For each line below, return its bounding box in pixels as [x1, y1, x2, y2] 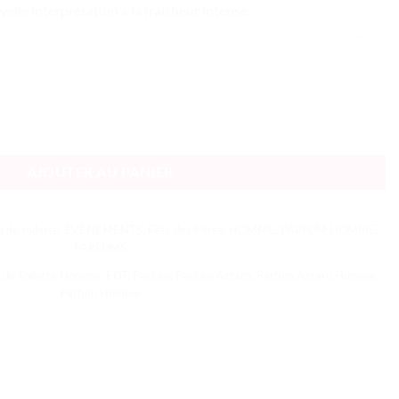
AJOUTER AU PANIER [26, 163, 174, 180]
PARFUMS [73, 240, 126, 255]
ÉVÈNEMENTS [63, 222, 142, 237]
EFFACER [346, 30, 386, 43]
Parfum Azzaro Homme [256, 267, 376, 282]
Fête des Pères [147, 222, 224, 237]
